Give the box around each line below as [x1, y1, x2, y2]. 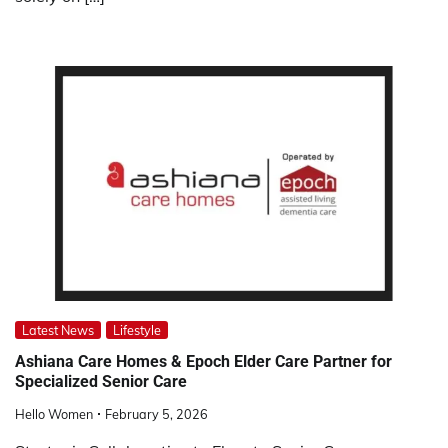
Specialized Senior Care [15, 371, 187, 391]
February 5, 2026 [105, 406, 208, 423]
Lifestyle [113, 321, 161, 338]
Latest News [22, 321, 94, 338]
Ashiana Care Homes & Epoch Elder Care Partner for [15, 351, 392, 371]
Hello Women [15, 406, 93, 423]
